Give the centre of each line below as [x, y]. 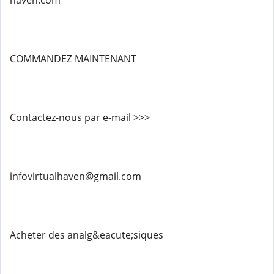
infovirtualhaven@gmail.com [76, 176]
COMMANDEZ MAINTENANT [73, 59]
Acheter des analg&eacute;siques [87, 235]
